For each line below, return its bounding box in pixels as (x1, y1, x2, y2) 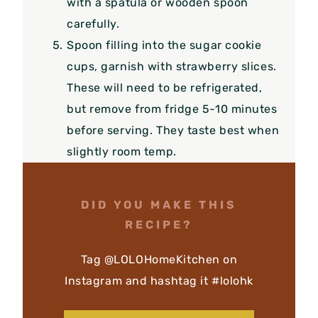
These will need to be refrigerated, (67, 80, 263, 94)
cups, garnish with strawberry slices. (67, 59, 277, 73)
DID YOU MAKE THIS (81, 197, 237, 212)
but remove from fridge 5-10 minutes (67, 102, 278, 116)
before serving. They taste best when (67, 123, 280, 137)
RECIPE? (125, 217, 193, 231)
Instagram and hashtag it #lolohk (65, 273, 253, 287)
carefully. (67, 16, 120, 31)
